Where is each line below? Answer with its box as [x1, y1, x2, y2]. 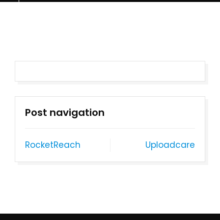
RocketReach [25, 139, 81, 151]
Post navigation [25, 106, 105, 119]
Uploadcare [145, 139, 195, 151]
